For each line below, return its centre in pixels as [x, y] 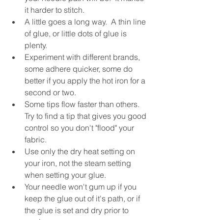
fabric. [36, 139]
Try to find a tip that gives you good [86, 116]
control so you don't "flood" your [80, 127]
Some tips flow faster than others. [84, 104]
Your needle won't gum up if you [82, 186]
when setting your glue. [65, 175]
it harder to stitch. [55, 10]
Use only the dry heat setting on [81, 151]
